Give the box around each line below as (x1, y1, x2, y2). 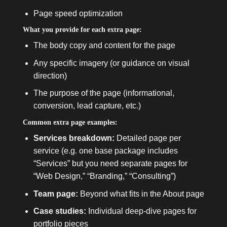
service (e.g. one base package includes (33, 146, 178, 155)
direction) (33, 71, 67, 80)
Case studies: (33, 207, 86, 216)
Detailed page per (114, 133, 181, 142)
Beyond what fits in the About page (78, 189, 204, 198)
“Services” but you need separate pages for (33, 159, 187, 168)
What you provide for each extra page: (23, 26, 142, 34)
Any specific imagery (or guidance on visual (33, 58, 190, 67)
